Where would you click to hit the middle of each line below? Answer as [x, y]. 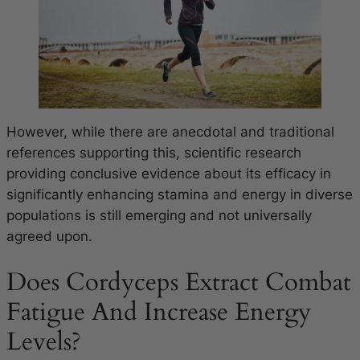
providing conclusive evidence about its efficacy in [169, 174]
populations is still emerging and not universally [159, 216]
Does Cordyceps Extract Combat [179, 282]
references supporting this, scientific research [154, 153]
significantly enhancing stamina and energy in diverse [180, 195]
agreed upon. [49, 237]
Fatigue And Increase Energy [159, 312]
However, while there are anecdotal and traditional [170, 132]
